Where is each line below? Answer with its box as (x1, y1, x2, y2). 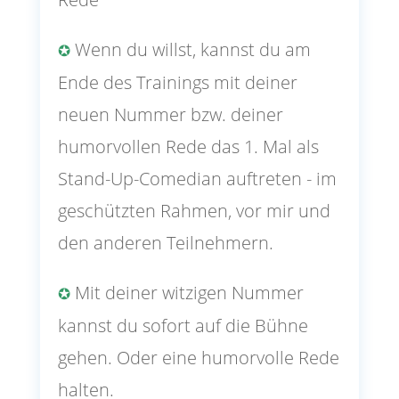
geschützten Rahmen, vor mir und (57, 199, 330, 224)
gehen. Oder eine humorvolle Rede (57, 346, 339, 370)
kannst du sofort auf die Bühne (57, 313, 308, 338)
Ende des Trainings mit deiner (57, 70, 297, 95)
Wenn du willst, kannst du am (69, 37, 311, 62)
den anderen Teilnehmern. (57, 231, 273, 256)
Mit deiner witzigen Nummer (69, 281, 304, 305)
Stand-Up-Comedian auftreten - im (57, 167, 337, 191)
